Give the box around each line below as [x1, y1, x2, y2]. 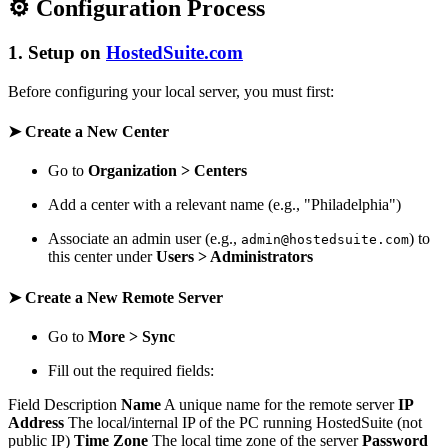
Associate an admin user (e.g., [48, 230, 241, 248]
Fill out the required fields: [48, 361, 214, 379]
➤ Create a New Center [8, 123, 169, 141]
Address [8, 413, 64, 431]
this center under [48, 248, 156, 266]
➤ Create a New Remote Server [8, 288, 223, 306]
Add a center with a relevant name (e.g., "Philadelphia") [48, 196, 401, 214]
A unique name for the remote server [161, 395, 398, 413]
